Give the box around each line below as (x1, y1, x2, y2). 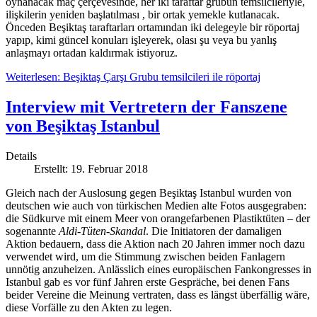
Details (6, 150, 37, 163)
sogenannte (6, 225, 59, 238)
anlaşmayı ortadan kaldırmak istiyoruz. (6, 47, 178, 59)
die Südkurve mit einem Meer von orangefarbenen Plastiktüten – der (6, 212, 310, 225)
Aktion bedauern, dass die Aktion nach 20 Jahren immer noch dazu (6, 238, 305, 250)
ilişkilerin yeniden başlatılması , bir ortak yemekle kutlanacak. (6, 8, 279, 21)
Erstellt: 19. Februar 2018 (34, 163, 148, 175)
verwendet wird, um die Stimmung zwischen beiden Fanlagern (6, 250, 285, 263)
